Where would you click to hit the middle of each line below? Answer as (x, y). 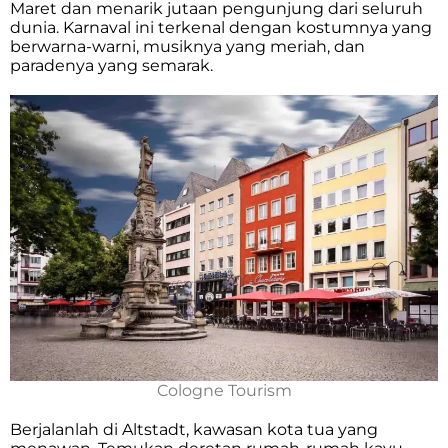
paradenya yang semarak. (111, 65)
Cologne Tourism (224, 390)
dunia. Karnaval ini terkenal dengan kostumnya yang (221, 27)
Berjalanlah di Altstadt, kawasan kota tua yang (194, 429)
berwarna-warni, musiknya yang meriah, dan (187, 46)
